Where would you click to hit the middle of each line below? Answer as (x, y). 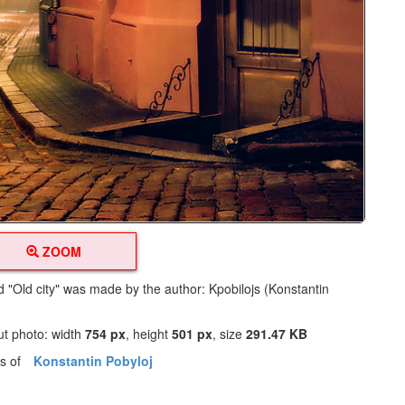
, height (149, 334)
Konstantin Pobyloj (94, 361)
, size (230, 334)
